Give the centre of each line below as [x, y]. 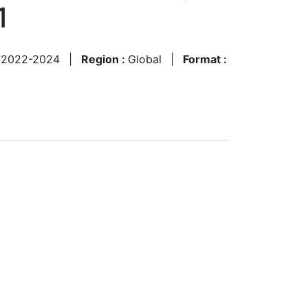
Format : [205, 59]
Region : [104, 59]
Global [145, 59]
